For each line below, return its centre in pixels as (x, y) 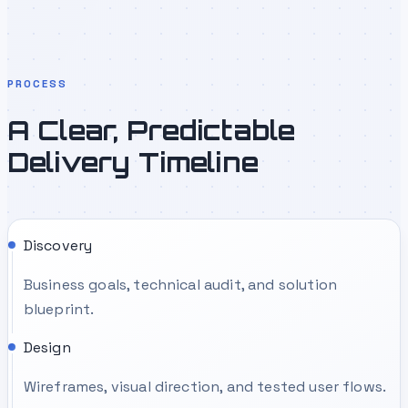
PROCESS (38, 83)
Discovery (58, 245)
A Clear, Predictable (152, 130)
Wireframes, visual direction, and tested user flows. (205, 386)
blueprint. (59, 309)
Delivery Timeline (133, 162)
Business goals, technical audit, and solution (180, 284)
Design (47, 347)
